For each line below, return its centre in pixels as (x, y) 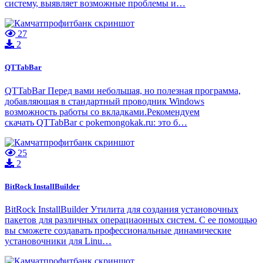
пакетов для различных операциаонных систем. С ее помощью (131, 220)
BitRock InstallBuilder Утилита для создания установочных (122, 209)
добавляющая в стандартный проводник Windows (104, 101)
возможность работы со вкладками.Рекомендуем (102, 112)
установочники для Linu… (58, 241)
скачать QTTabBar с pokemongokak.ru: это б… (96, 122)
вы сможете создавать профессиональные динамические (118, 230)
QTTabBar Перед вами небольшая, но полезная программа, (123, 90)
